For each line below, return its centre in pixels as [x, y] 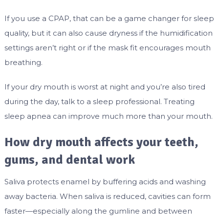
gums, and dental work [69, 160]
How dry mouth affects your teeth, [101, 142]
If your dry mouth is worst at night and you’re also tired [105, 87]
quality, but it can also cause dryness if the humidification [108, 33]
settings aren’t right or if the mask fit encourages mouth [107, 48]
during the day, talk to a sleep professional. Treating [99, 102]
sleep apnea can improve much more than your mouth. [108, 116]
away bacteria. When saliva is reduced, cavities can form [107, 197]
